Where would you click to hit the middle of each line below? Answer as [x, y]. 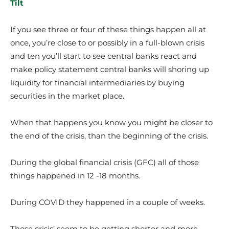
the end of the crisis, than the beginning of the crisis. [109, 136]
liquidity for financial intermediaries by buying [97, 83]
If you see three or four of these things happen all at [108, 29]
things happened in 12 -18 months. [75, 176]
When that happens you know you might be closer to [111, 122]
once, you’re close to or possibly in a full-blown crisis [107, 43]
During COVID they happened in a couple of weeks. [108, 202]
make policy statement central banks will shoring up [110, 69]
